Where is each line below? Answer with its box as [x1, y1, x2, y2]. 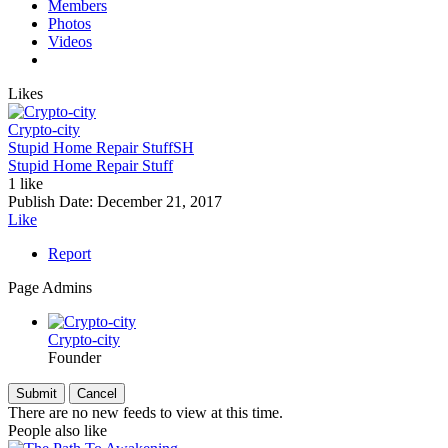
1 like [8, 175, 43, 193]
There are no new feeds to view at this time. [8, 404, 283, 422]
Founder [48, 349, 101, 367]
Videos [48, 33, 92, 51]
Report [48, 245, 91, 263]
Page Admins [8, 279, 92, 297]
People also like [8, 422, 107, 440]
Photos [48, 15, 91, 33]
